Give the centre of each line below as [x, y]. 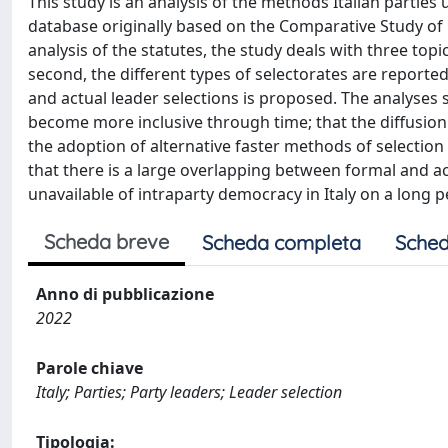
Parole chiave [89, 367]
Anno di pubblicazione [125, 293]
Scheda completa [281, 242]
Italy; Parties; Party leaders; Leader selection [189, 391]
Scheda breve [106, 241]
